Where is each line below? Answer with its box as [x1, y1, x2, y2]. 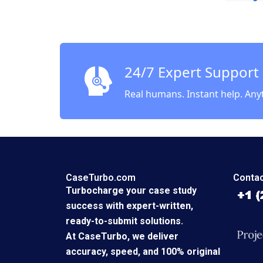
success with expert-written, [66, 200, 193, 212]
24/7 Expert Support [124, 62, 259, 82]
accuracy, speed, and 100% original [66, 246, 220, 258]
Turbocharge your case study [66, 185, 197, 197]
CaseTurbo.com [66, 172, 136, 184]
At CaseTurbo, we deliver [66, 231, 178, 242]
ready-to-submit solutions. [66, 215, 183, 227]
